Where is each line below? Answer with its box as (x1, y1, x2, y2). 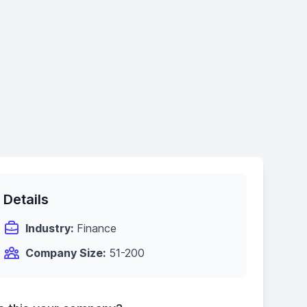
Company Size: (25, 246, 106, 260)
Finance (73, 221, 117, 235)
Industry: (25, 221, 74, 235)
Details (3, 191, 49, 208)
